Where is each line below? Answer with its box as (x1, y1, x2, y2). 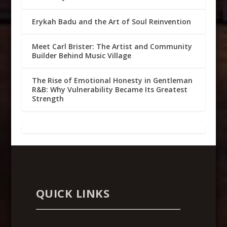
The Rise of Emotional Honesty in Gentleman (31, 75, 193, 86)
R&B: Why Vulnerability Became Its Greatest (31, 85, 187, 95)
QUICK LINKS (35, 185, 110, 201)
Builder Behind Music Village (31, 51, 131, 61)
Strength (31, 94, 64, 104)
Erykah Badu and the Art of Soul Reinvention (31, 17, 191, 27)
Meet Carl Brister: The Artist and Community (31, 42, 192, 52)
